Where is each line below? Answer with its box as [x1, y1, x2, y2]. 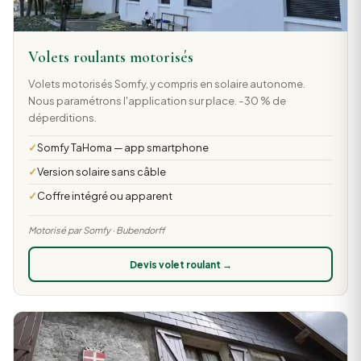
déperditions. [27, 110, 97, 124]
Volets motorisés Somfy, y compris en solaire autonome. [27, 76, 305, 90]
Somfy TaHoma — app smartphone [36, 140, 209, 154]
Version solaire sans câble [36, 164, 166, 178]
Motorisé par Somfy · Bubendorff [27, 224, 165, 236]
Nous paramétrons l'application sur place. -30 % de [27, 93, 286, 107]
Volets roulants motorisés [27, 48, 193, 68]
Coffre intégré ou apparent [36, 189, 172, 202]
